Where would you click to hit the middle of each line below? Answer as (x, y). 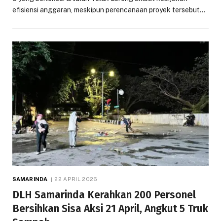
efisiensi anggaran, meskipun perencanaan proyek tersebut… (109, 10)
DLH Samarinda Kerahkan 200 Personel (104, 195)
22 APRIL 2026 (76, 179)
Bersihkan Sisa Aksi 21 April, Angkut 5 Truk (110, 209)
